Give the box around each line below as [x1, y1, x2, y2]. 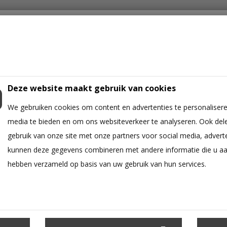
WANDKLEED [28, 112, 67, 121]
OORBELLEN [82, 112, 118, 121]
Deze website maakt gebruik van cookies [7, 82, 176, 94]
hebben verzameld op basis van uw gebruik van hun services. [7, 159, 206, 169]
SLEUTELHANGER [133, 112, 185, 121]
